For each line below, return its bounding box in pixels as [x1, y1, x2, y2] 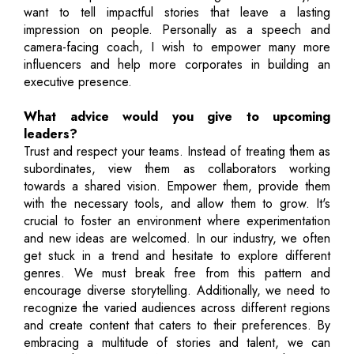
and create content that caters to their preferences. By [24, 315, 330, 334]
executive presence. [24, 72, 132, 91]
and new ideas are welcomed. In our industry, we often [24, 228, 330, 247]
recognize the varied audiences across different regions [24, 298, 330, 317]
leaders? [24, 124, 77, 143]
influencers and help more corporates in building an [24, 55, 330, 73]
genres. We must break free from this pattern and [24, 263, 330, 282]
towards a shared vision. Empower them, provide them [24, 176, 330, 195]
